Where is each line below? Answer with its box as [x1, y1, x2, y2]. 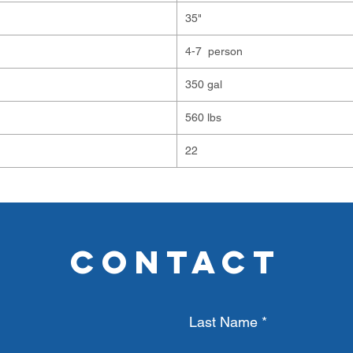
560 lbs [185, 111, 225, 124]
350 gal [185, 78, 222, 91]
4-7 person [185, 45, 243, 58]
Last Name [189, 314, 258, 330]
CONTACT [70, 242, 282, 282]
